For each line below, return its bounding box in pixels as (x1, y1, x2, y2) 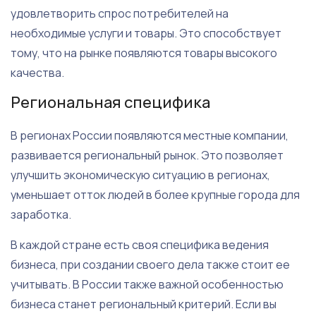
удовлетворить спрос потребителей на (11, 6, 229, 22)
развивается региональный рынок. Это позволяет (11, 147, 284, 164)
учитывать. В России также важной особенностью (11, 276, 284, 293)
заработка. (11, 207, 71, 223)
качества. (11, 65, 66, 81)
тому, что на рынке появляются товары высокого (11, 45, 277, 61)
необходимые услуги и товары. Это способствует (11, 25, 281, 42)
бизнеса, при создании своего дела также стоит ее (11, 257, 290, 273)
